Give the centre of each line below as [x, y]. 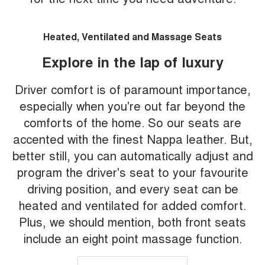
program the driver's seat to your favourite [132, 172]
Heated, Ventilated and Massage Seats [132, 37]
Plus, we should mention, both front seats [132, 222]
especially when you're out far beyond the [132, 106]
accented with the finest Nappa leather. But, [132, 139]
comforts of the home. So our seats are [132, 122]
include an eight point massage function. [132, 238]
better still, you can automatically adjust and [132, 156]
